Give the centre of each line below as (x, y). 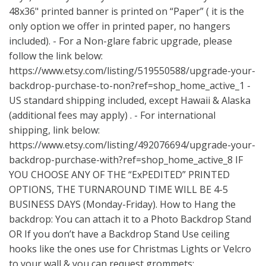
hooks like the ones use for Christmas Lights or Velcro (130, 249)
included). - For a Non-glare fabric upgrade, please (121, 41)
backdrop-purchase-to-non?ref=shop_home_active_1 (127, 85)
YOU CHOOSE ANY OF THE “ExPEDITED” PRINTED (119, 175)
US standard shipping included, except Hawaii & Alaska (130, 100)
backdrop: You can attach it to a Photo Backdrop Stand (130, 219)
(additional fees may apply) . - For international (112, 115)
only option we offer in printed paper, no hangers (120, 26)
